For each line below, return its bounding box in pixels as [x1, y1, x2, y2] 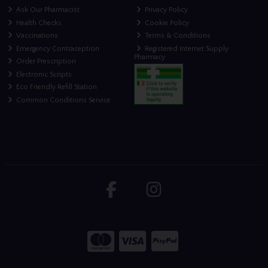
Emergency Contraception [14, 44, 100, 53]
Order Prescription [14, 57, 77, 66]
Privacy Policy [143, 6, 188, 14]
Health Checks [14, 19, 62, 27]
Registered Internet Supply [143, 44, 229, 53]
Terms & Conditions [143, 32, 211, 40]
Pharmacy [133, 53, 165, 61]
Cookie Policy [143, 19, 190, 27]
